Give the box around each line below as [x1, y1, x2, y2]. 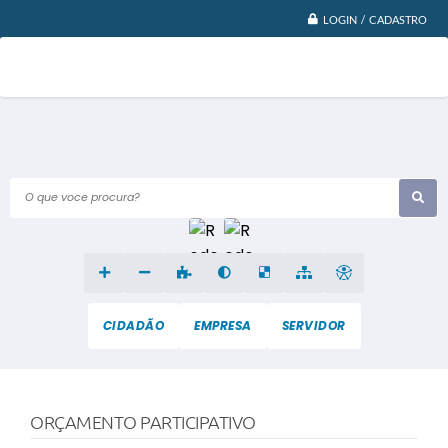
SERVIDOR [281, 316, 346, 334]
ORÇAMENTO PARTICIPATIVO [30, 411, 256, 432]
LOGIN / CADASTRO [323, 12, 427, 26]
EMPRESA [194, 316, 252, 334]
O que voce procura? [10, 187, 155, 207]
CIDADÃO [102, 316, 164, 334]
